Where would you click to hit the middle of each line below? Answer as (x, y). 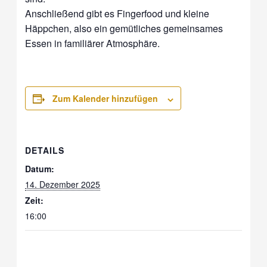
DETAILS (45, 150)
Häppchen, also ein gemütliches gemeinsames (124, 29)
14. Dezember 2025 (63, 184)
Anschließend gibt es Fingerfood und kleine (117, 14)
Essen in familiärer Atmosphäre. (93, 44)
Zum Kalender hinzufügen (105, 99)
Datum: (40, 169)
